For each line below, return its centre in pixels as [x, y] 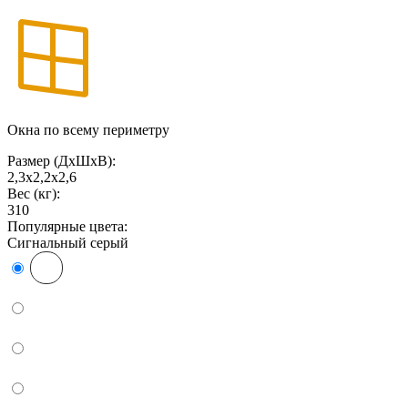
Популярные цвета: [67, 226]
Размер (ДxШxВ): [61, 160]
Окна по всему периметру [88, 129]
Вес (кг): [34, 193]
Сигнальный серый [68, 242]
